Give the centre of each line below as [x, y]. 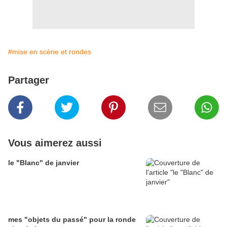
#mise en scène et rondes [50, 52]
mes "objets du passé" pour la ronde [72, 220]
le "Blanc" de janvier [44, 163]
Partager [29, 80]
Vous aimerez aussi [55, 143]
